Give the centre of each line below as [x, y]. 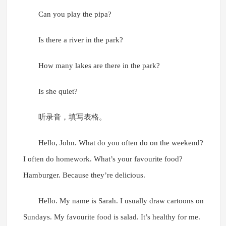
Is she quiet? [58, 92]
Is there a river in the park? [80, 40]
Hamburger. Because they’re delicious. [84, 175]
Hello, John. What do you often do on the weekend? [121, 143]
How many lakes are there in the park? [99, 66]
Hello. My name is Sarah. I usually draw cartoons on [121, 201]
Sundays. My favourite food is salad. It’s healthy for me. [111, 217]
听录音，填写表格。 [72, 117]
